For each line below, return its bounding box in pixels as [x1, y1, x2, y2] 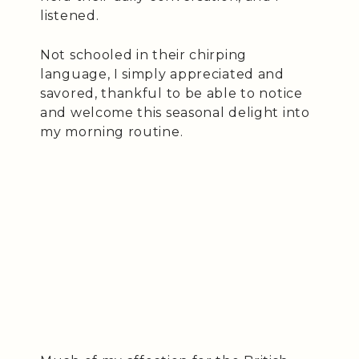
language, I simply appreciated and [40, 67, 284, 82]
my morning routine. [40, 124, 184, 139]
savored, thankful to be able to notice [40, 86, 303, 101]
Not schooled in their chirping [40, 47, 247, 63]
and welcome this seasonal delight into [40, 105, 310, 120]
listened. [40, 8, 99, 23]
